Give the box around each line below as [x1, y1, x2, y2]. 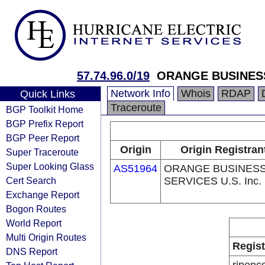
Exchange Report [6, 189, 79, 200]
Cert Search [6, 175, 56, 186]
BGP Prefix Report [6, 118, 83, 129]
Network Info [111, 88, 170, 99]
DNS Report [6, 246, 57, 257]
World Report [6, 218, 62, 228]
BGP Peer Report [6, 132, 79, 143]
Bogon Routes [6, 203, 66, 214]
